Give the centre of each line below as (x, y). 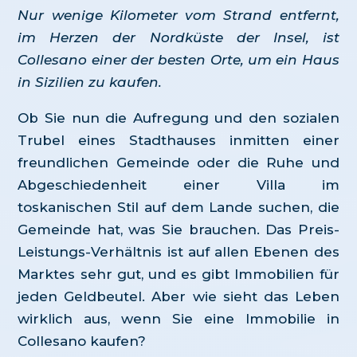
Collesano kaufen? (82, 341)
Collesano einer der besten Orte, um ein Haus (178, 60)
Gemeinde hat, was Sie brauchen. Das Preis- (178, 230)
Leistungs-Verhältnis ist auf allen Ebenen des (178, 252)
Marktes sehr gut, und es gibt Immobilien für (178, 275)
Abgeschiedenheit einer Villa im (178, 185)
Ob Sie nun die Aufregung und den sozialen (178, 118)
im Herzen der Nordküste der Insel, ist (178, 38)
